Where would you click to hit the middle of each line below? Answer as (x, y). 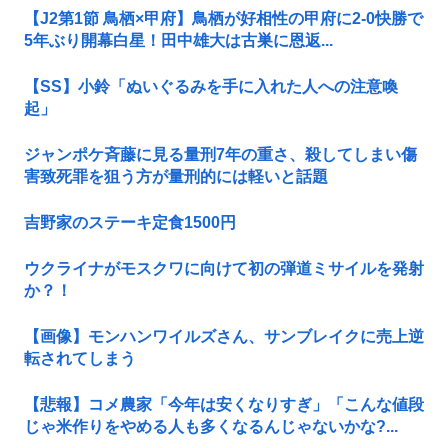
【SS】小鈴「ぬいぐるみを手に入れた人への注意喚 (211, 86)
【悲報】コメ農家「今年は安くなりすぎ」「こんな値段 (224, 404)
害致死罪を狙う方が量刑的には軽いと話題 (176, 176)
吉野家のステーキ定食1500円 (130, 222)
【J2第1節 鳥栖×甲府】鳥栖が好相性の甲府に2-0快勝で (223, 18)
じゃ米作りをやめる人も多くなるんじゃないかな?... (211, 426)
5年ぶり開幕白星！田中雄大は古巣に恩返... (178, 40)
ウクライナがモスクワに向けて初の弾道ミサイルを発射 (224, 268)
